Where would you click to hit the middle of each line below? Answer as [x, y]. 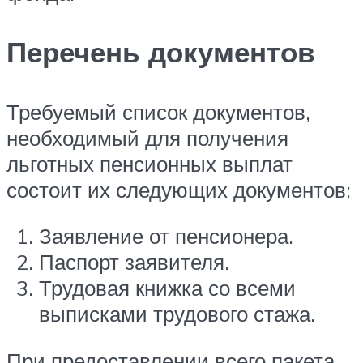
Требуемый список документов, [158, 111]
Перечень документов [161, 52]
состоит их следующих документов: [179, 189]
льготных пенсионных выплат [149, 163]
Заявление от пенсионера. [166, 236]
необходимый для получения [147, 137]
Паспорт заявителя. [134, 262]
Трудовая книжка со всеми [167, 288]
